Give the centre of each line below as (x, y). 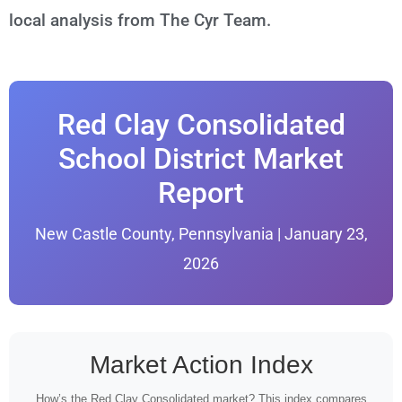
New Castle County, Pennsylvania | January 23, (201, 233)
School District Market (201, 158)
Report (201, 192)
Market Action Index (201, 364)
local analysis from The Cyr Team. (140, 20)
